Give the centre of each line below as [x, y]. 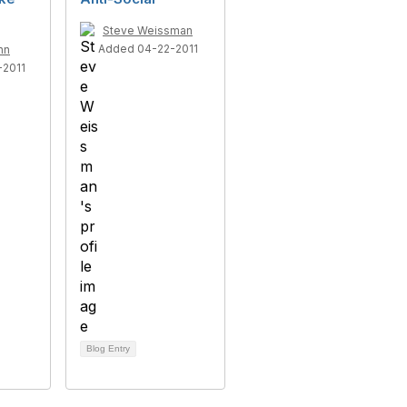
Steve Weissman [148, 30]
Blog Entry [108, 348]
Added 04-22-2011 [148, 49]
